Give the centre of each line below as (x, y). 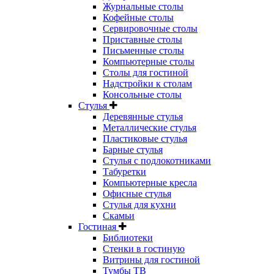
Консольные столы (142, 94)
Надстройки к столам (147, 83)
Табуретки (124, 172)
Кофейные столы (138, 17)
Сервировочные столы (150, 28)
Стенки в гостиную (144, 249)
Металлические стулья (150, 128)
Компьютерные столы (149, 61)
